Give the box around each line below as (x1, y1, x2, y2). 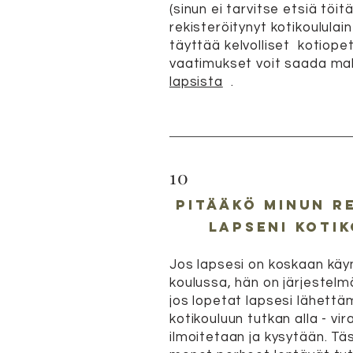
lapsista (169, 75, 223, 89)
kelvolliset (224, 39, 291, 53)
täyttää (169, 39, 221, 53)
